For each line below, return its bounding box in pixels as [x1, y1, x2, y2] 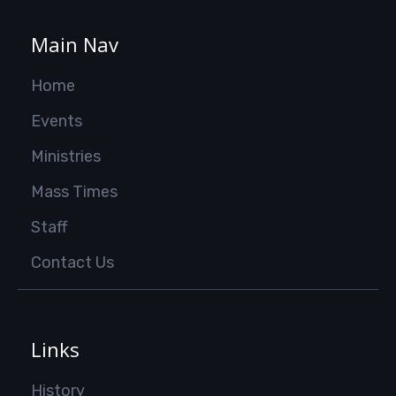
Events [31, 110, 82, 131]
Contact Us [31, 252, 114, 272]
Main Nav [31, 30, 118, 57]
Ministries [31, 146, 101, 166]
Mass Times [31, 181, 118, 202]
